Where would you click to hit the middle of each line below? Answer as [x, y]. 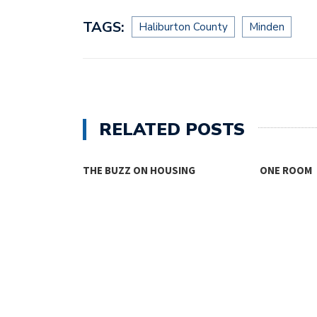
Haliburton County [183, 27]
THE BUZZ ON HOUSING [139, 170]
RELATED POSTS [172, 129]
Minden [267, 27]
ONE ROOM [286, 170]
